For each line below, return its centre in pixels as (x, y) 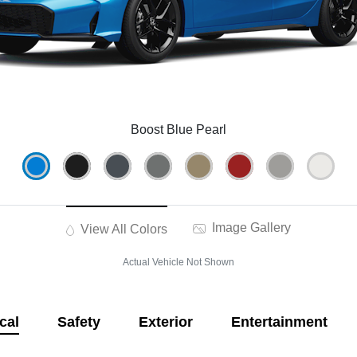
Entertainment (279, 322)
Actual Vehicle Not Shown (178, 263)
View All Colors (123, 229)
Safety (78, 322)
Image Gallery (250, 228)
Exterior (165, 322)
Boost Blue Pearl (178, 130)
